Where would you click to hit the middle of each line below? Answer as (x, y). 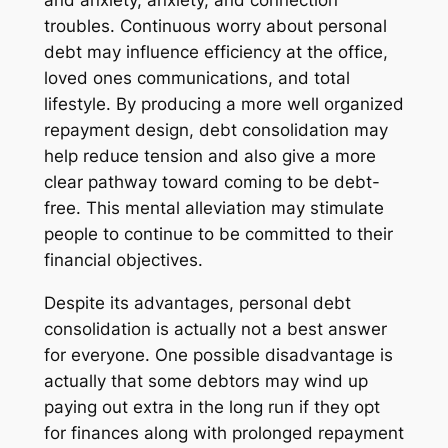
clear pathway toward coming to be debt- (211, 182)
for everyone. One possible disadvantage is (218, 354)
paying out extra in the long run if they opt (211, 406)
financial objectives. (123, 260)
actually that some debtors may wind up (205, 380)
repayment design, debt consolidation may (215, 130)
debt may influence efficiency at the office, (215, 52)
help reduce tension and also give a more (209, 156)
